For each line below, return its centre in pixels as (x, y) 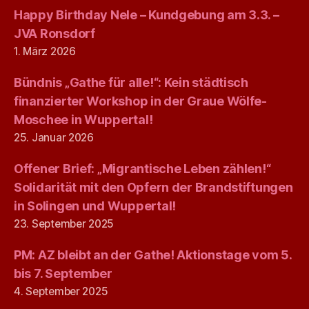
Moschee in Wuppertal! (83, 119)
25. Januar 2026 (54, 137)
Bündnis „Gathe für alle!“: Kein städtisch (131, 82)
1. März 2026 (45, 51)
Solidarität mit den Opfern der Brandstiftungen (153, 187)
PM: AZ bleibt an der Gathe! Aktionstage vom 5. (153, 255)
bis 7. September (63, 273)
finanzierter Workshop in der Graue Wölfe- (140, 101)
